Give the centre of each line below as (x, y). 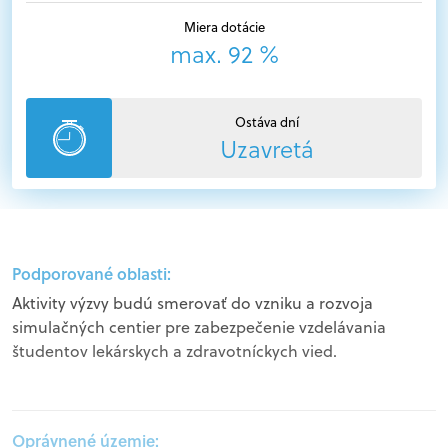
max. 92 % (224, 54)
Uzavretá (267, 149)
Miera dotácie (224, 27)
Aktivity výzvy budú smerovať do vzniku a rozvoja (192, 303)
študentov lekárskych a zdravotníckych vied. (174, 351)
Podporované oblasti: (91, 273)
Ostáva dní (267, 122)
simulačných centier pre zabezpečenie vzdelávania (199, 327)
